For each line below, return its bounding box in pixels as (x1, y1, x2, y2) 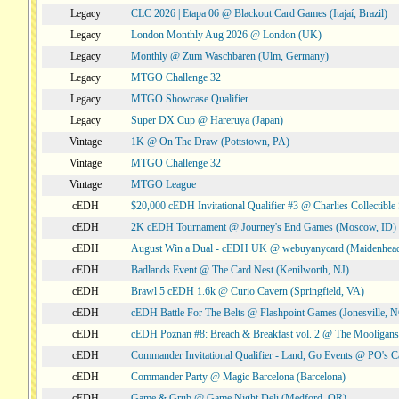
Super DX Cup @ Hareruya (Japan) (131, 114, 283, 126)
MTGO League (131, 178, 196, 191)
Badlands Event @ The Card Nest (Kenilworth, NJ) (131, 264, 349, 276)
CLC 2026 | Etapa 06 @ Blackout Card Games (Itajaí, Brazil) (131, 7, 387, 20)
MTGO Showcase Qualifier (131, 93, 248, 105)
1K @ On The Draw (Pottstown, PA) (131, 135, 289, 148)
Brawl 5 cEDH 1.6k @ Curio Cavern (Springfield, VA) (131, 285, 364, 297)
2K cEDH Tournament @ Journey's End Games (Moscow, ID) (131, 221, 396, 233)
